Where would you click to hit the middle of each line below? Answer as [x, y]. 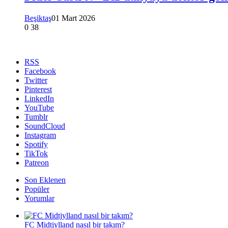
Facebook [40, 71]
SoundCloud [45, 126]
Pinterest [38, 89]
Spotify [36, 144]
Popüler [37, 189]
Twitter [36, 80]
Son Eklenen [45, 180]
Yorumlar [39, 198]
